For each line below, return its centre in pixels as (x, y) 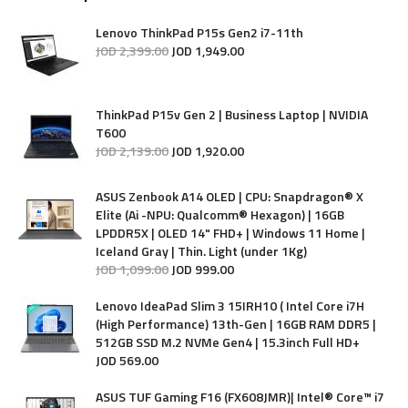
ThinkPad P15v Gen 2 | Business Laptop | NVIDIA (232, 114)
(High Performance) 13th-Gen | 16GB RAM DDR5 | (236, 324)
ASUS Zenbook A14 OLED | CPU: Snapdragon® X (229, 196)
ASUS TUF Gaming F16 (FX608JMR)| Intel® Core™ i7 (240, 397)
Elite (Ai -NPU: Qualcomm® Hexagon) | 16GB (220, 214)
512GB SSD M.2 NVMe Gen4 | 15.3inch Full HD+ (228, 342)
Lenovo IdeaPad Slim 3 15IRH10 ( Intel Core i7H (230, 306)
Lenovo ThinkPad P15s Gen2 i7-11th (199, 32)
